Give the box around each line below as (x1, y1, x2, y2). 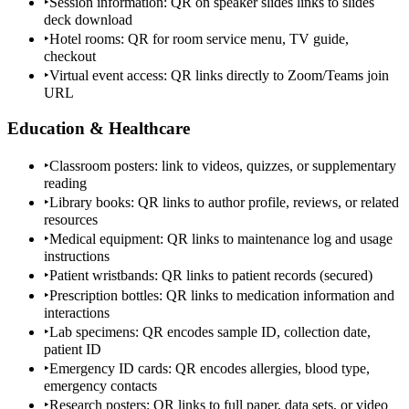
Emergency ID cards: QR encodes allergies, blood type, (49, 361, 370, 377)
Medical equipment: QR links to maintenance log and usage (49, 231, 393, 247)
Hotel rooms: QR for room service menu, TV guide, (49, 31, 349, 47)
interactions (44, 305, 110, 321)
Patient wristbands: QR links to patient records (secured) (49, 267, 372, 284)
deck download (44, 12, 132, 28)
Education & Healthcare (7, 118, 190, 138)
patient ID (44, 341, 101, 358)
